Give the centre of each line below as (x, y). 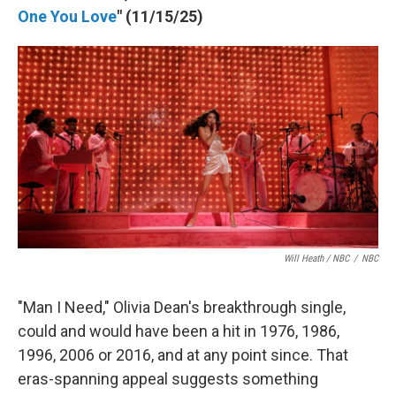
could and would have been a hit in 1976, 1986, (179, 331)
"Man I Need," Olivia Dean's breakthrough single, (182, 307)
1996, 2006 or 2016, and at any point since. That (183, 355)
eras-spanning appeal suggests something (168, 379)
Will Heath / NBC (316, 259)
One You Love (67, 16)
